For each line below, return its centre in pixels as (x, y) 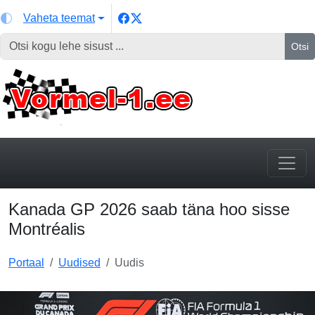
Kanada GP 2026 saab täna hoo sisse (149, 209)
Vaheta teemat (59, 18)
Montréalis (47, 229)
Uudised (79, 263)
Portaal (26, 263)
